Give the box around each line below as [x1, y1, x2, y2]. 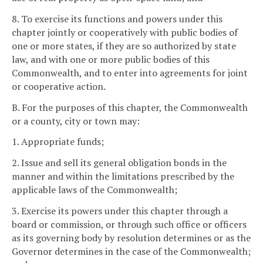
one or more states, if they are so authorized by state [12, 39, 236, 52]
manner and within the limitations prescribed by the [12, 170, 234, 183]
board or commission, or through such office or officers [12, 218, 247, 231]
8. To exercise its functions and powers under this [12, 12, 222, 25]
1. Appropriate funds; [12, 135, 104, 149]
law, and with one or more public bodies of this [12, 52, 210, 66]
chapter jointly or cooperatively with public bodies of [12, 25, 238, 39]
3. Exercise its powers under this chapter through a [12, 204, 228, 218]
